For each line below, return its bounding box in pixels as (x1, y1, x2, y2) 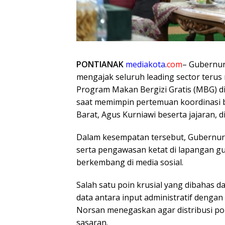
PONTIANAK (76, 58, 124, 70)
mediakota (126, 58, 165, 70)
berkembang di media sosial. (76, 156, 183, 168)
